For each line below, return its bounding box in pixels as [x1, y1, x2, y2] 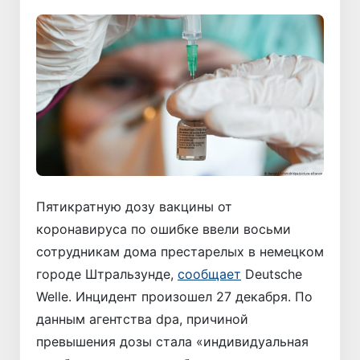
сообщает [178, 266, 241, 283]
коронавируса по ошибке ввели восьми [36, 221, 291, 238]
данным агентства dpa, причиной [36, 311, 248, 328]
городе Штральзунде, [36, 266, 178, 283]
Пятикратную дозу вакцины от [36, 198, 232, 215]
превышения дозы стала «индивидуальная [36, 333, 309, 350]
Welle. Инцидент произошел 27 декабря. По [36, 288, 313, 305]
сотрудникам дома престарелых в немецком [36, 243, 324, 260]
